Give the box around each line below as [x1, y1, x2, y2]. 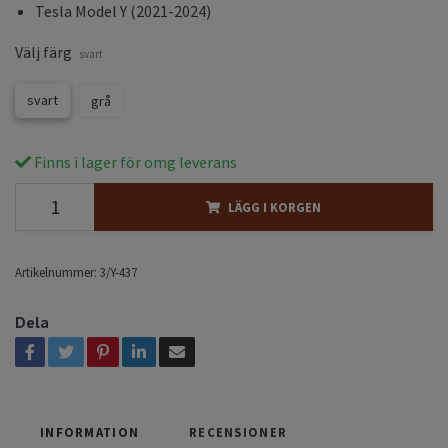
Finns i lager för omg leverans [31, 151, 237, 172]
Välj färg [15, 41, 72, 62]
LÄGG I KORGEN [228, 198, 321, 215]
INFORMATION [40, 423, 140, 440]
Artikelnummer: [15, 263, 97, 280]
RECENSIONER [189, 423, 288, 440]
